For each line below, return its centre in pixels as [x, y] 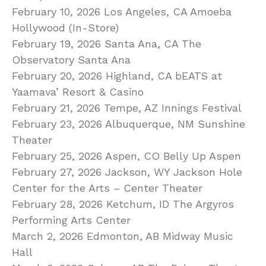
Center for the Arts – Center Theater [107, 188]
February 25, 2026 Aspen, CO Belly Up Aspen [126, 156]
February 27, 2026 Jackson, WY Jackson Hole [127, 172]
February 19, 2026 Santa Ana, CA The [107, 43]
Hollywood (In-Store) [65, 27]
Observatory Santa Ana [71, 59]
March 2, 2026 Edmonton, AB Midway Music [123, 236]
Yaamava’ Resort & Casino [78, 91]
